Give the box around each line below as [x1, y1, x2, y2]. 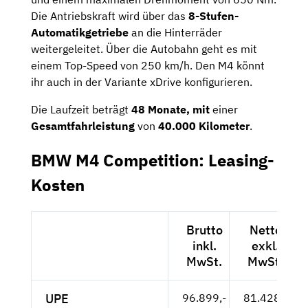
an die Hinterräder [131, 25, 222, 40]
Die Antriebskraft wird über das [31, 9, 188, 23]
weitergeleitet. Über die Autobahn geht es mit [31, 42, 257, 56]
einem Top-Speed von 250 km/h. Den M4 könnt [31, 58, 265, 73]
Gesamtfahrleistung [31, 119, 135, 133]
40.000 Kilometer [158, 119, 250, 133]
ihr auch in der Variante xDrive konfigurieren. [31, 75, 252, 89]
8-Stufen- [188, 9, 239, 23]
